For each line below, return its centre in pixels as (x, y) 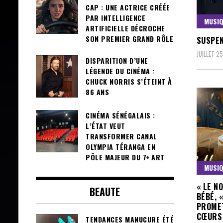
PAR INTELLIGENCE (115, 18)
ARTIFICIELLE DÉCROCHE (125, 28)
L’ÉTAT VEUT (106, 126)
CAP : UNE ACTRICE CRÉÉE (128, 7)
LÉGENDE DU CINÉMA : (120, 71)
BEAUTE (105, 191)
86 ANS (97, 92)
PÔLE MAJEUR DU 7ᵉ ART (125, 157)
